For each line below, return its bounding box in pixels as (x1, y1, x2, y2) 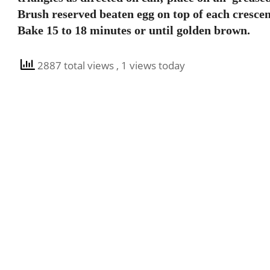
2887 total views (35, 58, 116, 73)
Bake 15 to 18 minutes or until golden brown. (17, 24, 250, 37)
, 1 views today (116, 58, 185, 73)
